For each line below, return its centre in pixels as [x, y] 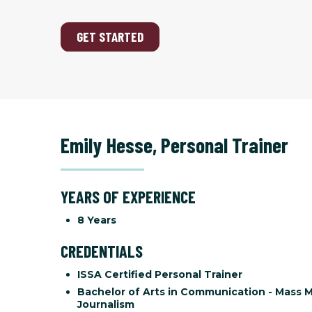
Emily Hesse [107, 145]
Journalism [106, 304]
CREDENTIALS [102, 251]
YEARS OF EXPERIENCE [128, 196]
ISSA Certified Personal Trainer [160, 274]
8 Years [97, 220]
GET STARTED [110, 37]
